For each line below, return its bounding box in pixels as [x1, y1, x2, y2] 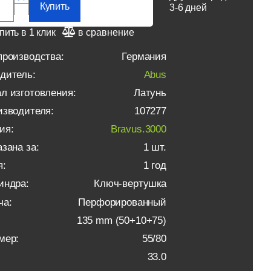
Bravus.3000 [110, 123, 166, 135]
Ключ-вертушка [94, 178, 166, 190]
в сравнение [77, 27, 134, 38]
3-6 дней [169, 2, 207, 13]
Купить [39, 1, 70, 12]
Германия [122, 51, 166, 62]
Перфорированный [78, 196, 166, 208]
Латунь [133, 87, 166, 99]
